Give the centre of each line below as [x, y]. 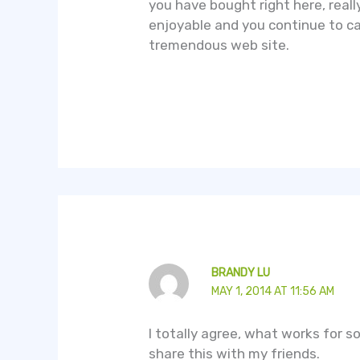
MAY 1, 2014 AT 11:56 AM [272, 292]
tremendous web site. [219, 45]
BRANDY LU [240, 273]
